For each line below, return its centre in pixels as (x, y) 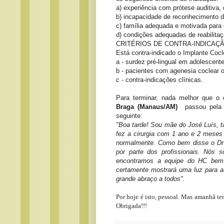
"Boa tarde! (133, 125)
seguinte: (129, 116)
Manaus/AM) (159, 107)
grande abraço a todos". (151, 179)
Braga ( (128, 107)
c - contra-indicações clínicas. (159, 80)
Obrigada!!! (131, 206)
